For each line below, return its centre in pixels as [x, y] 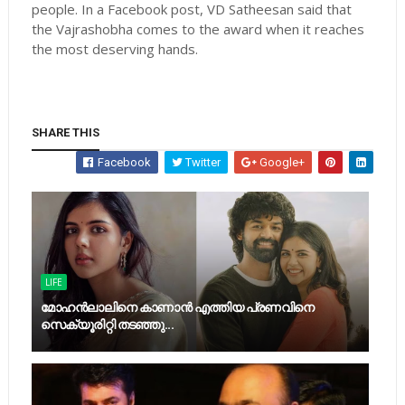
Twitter [202, 162]
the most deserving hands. [114, 49]
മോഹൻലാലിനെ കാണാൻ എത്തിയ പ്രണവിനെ [177, 307]
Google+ [281, 162]
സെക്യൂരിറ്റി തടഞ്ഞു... [107, 325]
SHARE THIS [65, 132]
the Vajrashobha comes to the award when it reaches [198, 29]
